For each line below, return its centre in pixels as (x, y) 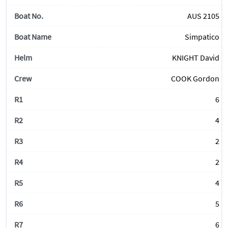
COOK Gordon (195, 79)
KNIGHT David (196, 58)
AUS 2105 (203, 16)
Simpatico (202, 37)
